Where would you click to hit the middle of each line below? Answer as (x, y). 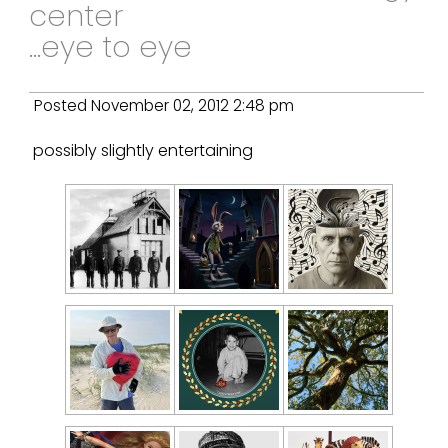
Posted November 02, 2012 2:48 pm (164, 106)
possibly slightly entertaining (142, 150)
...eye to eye (111, 47)
